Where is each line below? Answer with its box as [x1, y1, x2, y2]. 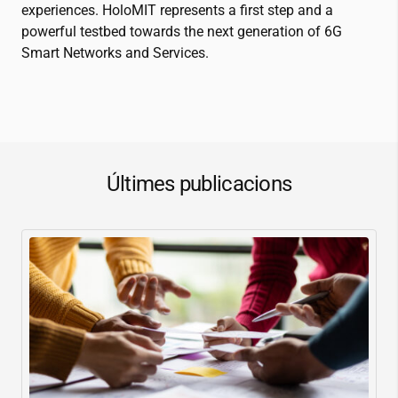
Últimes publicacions [106, 171, 292, 196]
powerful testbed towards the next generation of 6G [21, 22, 342, 40]
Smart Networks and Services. [21, 44, 209, 61]
